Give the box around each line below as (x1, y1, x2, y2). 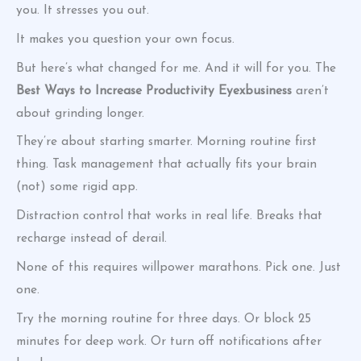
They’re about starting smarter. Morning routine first (16, 135, 317, 149)
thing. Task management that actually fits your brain (16, 158, 317, 172)
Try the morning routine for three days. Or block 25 (16, 312, 311, 326)
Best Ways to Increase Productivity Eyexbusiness (16, 84, 292, 98)
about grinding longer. (16, 106, 144, 120)
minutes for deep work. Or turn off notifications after (16, 334, 322, 348)
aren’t (292, 84, 329, 98)
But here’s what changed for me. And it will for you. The (16, 61, 336, 75)
